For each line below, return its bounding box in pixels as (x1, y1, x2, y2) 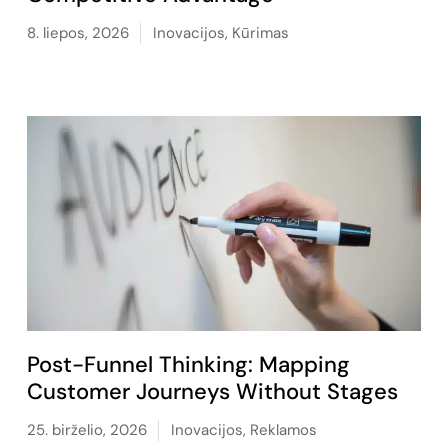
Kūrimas (231, 22, 289, 43)
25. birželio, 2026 (26, 419, 147, 440)
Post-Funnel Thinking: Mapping (26, 349, 350, 379)
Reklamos (249, 419, 317, 440)
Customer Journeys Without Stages (26, 376, 398, 406)
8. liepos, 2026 (26, 22, 129, 43)
